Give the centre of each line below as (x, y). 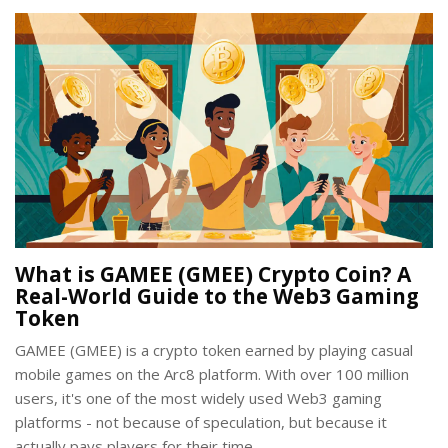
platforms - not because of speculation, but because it (201, 422)
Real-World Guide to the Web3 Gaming (217, 296)
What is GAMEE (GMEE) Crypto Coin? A (213, 274)
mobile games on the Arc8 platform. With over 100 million (212, 374)
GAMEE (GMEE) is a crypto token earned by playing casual (214, 350)
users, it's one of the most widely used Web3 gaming (198, 398)
